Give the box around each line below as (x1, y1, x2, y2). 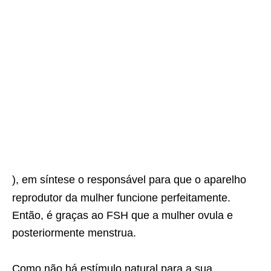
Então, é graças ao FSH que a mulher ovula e (12, 209, 233, 221)
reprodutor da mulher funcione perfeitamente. (12, 191, 230, 204)
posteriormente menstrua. (12, 226, 136, 239)
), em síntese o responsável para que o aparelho (12, 173, 246, 186)
